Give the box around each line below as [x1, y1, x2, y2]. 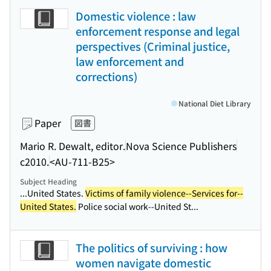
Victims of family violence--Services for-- [85, 187, 243, 199]
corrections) [76, 68, 137, 84]
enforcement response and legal [76, 23, 240, 39]
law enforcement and [76, 53, 184, 69]
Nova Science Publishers [126, 138, 237, 153]
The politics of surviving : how [76, 240, 227, 255]
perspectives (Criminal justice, [76, 38, 230, 54]
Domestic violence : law [76, 8, 196, 24]
